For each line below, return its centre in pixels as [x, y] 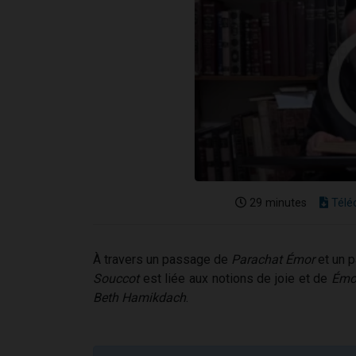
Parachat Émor [273, 259]
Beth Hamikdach [139, 297]
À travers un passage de [162, 259]
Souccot [116, 278]
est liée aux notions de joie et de [235, 278]
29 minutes [277, 203]
